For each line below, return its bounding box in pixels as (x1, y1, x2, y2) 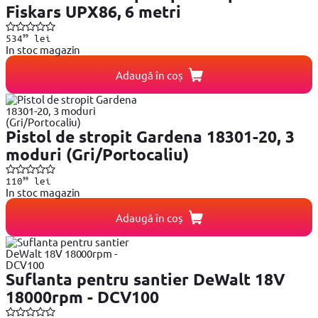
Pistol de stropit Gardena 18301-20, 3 (6, 126, 295, 148)
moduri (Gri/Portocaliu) (6, 144, 190, 165)
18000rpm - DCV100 (6, 287, 160, 308)
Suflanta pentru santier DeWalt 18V (6, 269, 285, 290)
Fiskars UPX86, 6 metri (6, 1, 182, 23)
